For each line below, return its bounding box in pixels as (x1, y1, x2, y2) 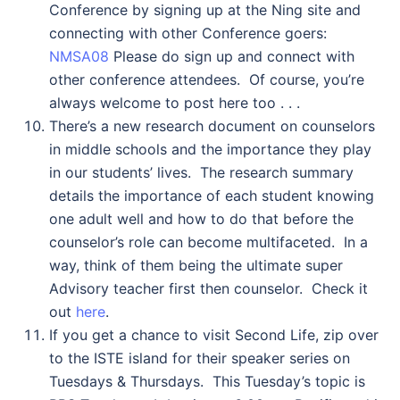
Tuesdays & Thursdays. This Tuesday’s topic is (49, 372, 365, 390)
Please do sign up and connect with (109, 47, 354, 65)
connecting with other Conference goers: (49, 24, 331, 42)
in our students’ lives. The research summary (49, 163, 354, 181)
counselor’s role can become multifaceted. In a (49, 233, 368, 251)
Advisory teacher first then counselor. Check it (49, 279, 368, 297)
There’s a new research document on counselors (49, 117, 375, 135)
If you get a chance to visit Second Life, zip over (49, 326, 379, 344)
